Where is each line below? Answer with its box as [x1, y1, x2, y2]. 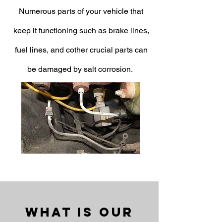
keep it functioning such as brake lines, [13, 26, 149, 35]
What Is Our [25, 204, 134, 220]
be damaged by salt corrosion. [27, 64, 135, 74]
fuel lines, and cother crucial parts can [14, 45, 148, 55]
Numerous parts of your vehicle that [19, 6, 143, 16]
